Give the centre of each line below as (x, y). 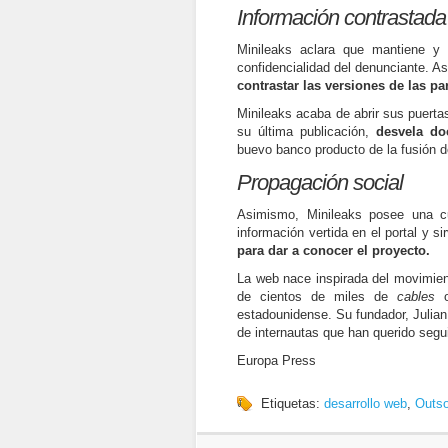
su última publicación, (306, 131)
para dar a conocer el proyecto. (333, 250)
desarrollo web (365, 403)
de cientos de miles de (317, 296)
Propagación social (320, 182)
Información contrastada (341, 17)
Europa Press (276, 360)
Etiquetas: (292, 403)
